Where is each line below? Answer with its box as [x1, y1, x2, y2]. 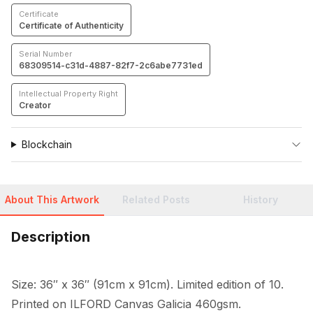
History [243, 194, 279, 205]
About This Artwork [5, 194, 100, 205]
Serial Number [19, 49, 72, 59]
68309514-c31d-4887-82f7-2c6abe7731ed [19, 60, 203, 71]
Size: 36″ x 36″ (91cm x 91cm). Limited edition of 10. [11, 277, 284, 291]
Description [11, 228, 90, 245]
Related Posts [122, 194, 191, 205]
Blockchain [21, 138, 72, 150]
